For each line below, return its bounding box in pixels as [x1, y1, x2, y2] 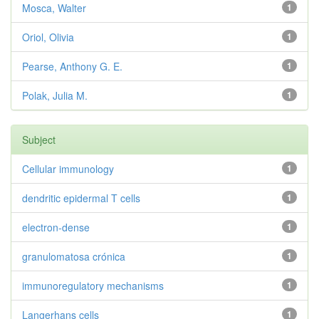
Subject [22, 132, 56, 147]
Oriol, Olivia [22, 30, 74, 44]
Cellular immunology [22, 162, 114, 176]
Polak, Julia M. [22, 88, 88, 103]
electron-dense [22, 220, 90, 234]
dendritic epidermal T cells [22, 191, 140, 205]
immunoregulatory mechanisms [22, 278, 164, 293]
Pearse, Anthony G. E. [22, 59, 122, 73]
